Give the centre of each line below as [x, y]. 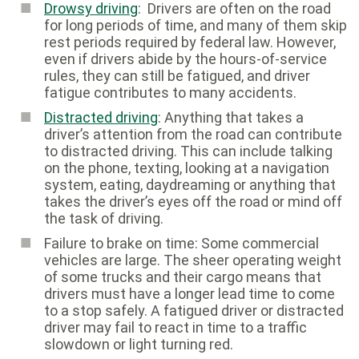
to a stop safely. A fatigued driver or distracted [194, 310]
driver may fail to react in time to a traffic [175, 327]
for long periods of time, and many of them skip [196, 25]
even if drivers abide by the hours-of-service [186, 58]
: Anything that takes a [231, 117]
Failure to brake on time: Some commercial [182, 243]
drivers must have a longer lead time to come [190, 293]
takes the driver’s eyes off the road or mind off [193, 201]
